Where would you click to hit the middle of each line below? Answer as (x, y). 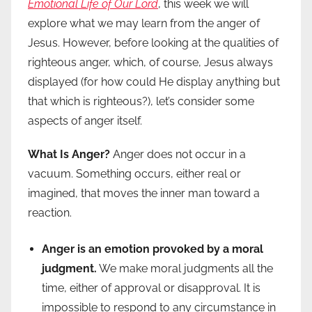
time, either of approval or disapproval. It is (151, 288)
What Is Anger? (70, 155)
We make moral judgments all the (185, 269)
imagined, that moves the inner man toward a (144, 194)
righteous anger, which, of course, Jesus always (150, 63)
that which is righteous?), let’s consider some (141, 102)
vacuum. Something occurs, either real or (134, 174)
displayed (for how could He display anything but (154, 82)
